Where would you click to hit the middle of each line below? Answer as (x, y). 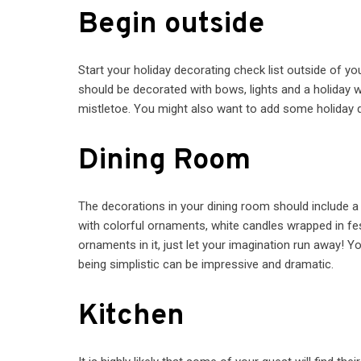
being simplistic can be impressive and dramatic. (206, 264)
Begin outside (172, 25)
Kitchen (132, 317)
